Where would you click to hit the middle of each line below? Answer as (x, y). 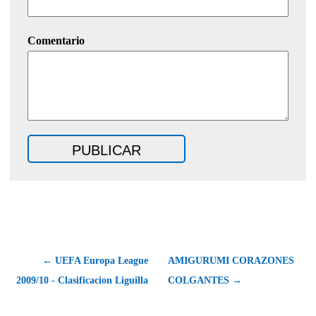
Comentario (56, 41)
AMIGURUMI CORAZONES (231, 261)
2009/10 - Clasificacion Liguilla (82, 281)
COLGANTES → (205, 281)
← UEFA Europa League (95, 261)
